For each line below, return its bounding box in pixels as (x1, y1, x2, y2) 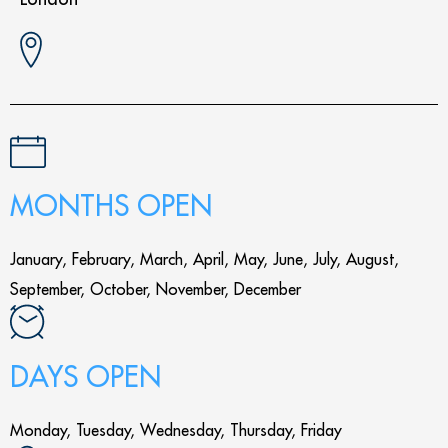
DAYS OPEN (10, 358, 161, 395)
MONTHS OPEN (10, 187, 212, 224)
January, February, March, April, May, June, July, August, (10, 249, 399, 269)
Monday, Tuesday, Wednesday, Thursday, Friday (10, 420, 342, 440)
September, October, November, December (10, 279, 301, 299)
